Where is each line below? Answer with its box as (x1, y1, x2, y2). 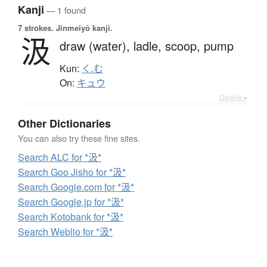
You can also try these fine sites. (18, 132, 140, 145)
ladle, (133, 37, 165, 55)
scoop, (165, 37, 204, 55)
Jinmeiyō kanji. (54, 22, 113, 34)
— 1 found (44, 4, 86, 17)
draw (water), (60, 37, 133, 55)
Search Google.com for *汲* (18, 180, 134, 194)
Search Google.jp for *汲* (18, 195, 124, 209)
